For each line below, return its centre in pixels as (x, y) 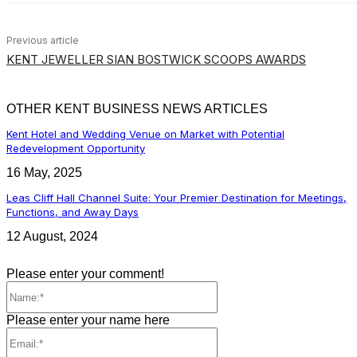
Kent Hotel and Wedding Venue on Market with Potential (145, 134)
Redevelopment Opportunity (76, 148)
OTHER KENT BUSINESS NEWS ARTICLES (137, 109)
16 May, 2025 (44, 173)
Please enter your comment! (85, 274)
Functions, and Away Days (73, 212)
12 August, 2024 (52, 236)
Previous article (43, 40)
